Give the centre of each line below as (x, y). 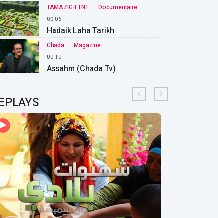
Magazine (87, 45)
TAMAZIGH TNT (68, 7)
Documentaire (118, 7)
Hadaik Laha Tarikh (81, 30)
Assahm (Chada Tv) (81, 68)
